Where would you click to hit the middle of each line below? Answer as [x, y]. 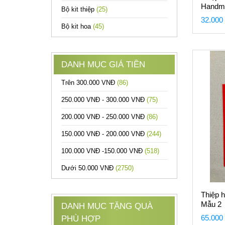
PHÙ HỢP [81, 219]
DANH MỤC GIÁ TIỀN [103, 65]
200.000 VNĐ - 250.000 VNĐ [104, 117]
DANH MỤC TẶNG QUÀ [107, 206]
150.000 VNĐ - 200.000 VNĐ [104, 134]
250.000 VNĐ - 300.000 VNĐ [104, 100]
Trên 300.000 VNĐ [89, 83]
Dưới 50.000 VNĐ [88, 168]
